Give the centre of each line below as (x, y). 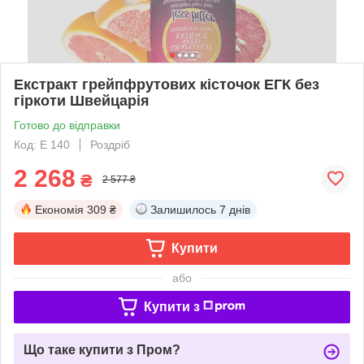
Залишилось (183, 209)
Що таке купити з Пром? (102, 349)
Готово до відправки (67, 125)
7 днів (235, 209)
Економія (59, 209)
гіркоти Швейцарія (82, 100)
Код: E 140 (42, 144)
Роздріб (110, 144)
